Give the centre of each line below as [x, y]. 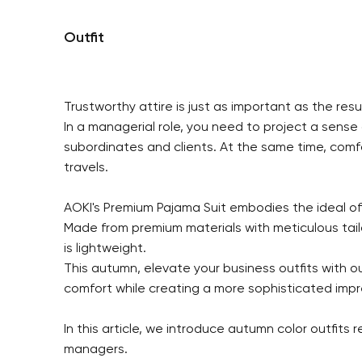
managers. [96, 350]
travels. [86, 168]
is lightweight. [105, 249]
